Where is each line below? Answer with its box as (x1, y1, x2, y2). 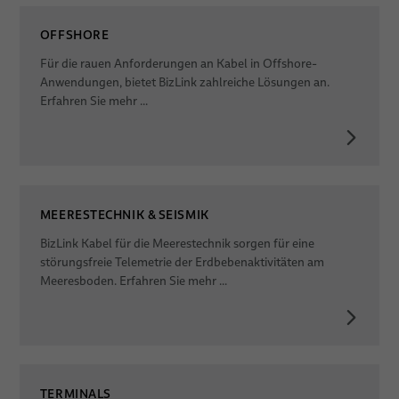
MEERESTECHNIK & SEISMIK (39, 206, 209, 223)
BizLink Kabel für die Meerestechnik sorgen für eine (39, 235, 314, 251)
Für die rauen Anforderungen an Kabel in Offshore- (39, 56, 317, 72)
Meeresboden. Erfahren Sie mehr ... (39, 273, 227, 289)
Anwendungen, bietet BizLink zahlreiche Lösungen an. (39, 75, 330, 91)
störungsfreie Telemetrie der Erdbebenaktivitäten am (39, 254, 324, 270)
